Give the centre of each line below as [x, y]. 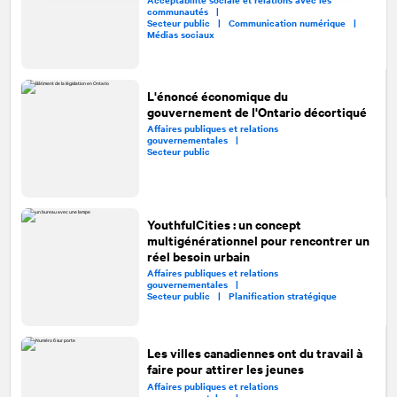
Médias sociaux [181, 34]
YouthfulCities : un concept [225, 223]
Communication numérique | [297, 22]
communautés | [187, 11]
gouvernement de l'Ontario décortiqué [257, 111]
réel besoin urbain [199, 255]
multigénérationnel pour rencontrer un [259, 239]
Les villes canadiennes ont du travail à [254, 352]
